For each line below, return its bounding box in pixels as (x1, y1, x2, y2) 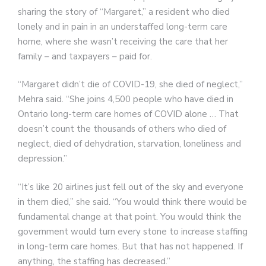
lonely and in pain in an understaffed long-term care (18, 20, 227, 33)
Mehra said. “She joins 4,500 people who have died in (18, 93, 233, 106)
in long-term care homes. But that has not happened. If (18, 240, 243, 252)
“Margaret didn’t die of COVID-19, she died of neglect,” (18, 78, 243, 91)
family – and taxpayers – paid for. (18, 50, 152, 62)
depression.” (18, 153, 67, 165)
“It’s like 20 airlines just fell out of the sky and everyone (18, 180, 243, 193)
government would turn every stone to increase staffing (18, 225, 248, 237)
